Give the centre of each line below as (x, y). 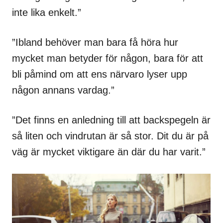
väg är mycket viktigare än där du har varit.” (109, 152)
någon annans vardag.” (63, 90)
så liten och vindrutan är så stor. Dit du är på (110, 136)
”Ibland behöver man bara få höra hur (95, 43)
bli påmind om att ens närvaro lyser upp (100, 74)
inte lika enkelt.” (47, 13)
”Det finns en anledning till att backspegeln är (111, 120)
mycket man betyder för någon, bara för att (108, 58)
